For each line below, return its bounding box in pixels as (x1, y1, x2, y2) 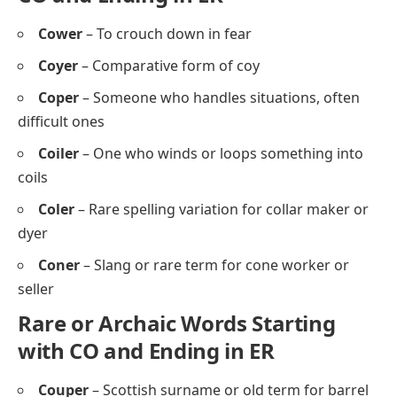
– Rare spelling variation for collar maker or (74, 199, 369, 220)
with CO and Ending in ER (18, 336, 275, 366)
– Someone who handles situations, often (79, 88, 360, 108)
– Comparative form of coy (78, 56, 260, 76)
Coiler (38, 144, 79, 164)
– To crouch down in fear (82, 24, 252, 44)
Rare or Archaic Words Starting (18, 308, 336, 339)
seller (18, 279, 54, 300)
